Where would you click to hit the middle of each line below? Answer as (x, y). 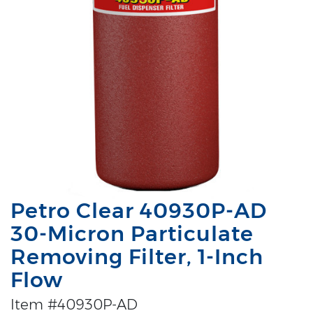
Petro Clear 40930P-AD (139, 210)
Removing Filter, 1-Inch (137, 256)
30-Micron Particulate (132, 233)
